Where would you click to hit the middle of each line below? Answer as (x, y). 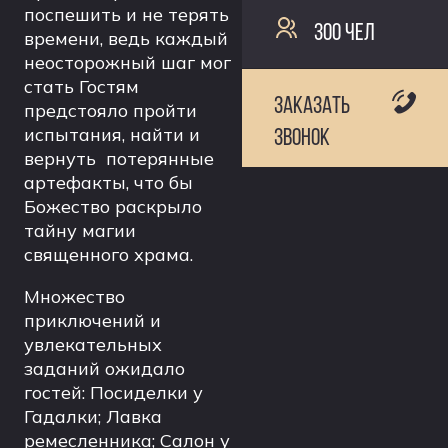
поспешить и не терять (126, 14)
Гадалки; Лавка (93, 416)
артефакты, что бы (108, 182)
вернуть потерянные (119, 158)
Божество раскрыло (113, 206)
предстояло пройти (110, 110)
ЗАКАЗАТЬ (312, 104)
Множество (74, 296)
